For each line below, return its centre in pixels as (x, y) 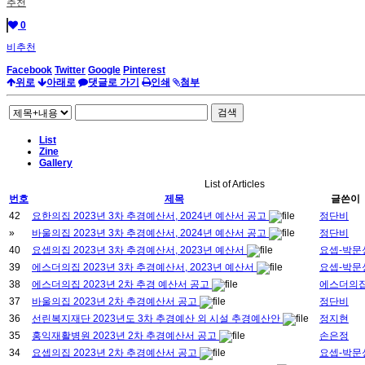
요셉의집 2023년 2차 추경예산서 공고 (116, 353)
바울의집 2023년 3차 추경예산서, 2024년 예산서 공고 (150, 233)
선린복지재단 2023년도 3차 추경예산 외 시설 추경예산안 (157, 319)
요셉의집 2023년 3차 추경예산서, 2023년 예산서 (139, 251)
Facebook (29, 70)
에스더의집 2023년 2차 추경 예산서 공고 (122, 285)
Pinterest (144, 70)
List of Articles (235, 185)
